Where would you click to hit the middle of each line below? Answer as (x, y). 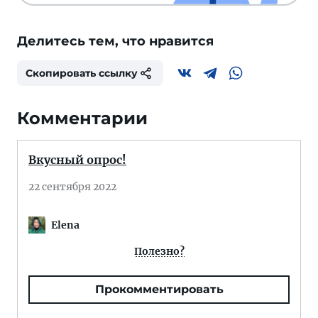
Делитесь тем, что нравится (115, 41)
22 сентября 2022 (72, 187)
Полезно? (159, 251)
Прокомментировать (159, 289)
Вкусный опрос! (77, 160)
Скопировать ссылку (82, 73)
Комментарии (82, 118)
